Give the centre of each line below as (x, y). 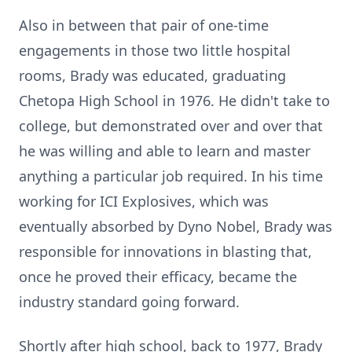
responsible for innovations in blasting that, (165, 251)
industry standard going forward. (129, 302)
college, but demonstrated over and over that (171, 126)
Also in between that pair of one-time (144, 25)
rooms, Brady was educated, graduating (152, 75)
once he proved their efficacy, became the (158, 277)
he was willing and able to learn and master (165, 151)
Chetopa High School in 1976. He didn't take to (174, 101)
